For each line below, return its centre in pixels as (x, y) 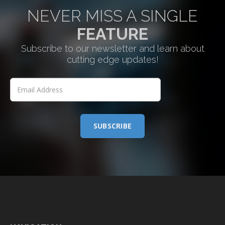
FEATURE (113, 34)
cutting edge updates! (113, 60)
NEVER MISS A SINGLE (113, 16)
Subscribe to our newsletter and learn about (113, 49)
